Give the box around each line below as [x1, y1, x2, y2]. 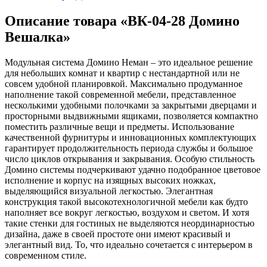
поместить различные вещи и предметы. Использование [5, 122, 234, 132]
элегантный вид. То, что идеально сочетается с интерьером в [5, 240, 253, 250]
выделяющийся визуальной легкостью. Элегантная [5, 186, 213, 197]
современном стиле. [5, 250, 86, 261]
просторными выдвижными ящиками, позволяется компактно [5, 111, 258, 122]
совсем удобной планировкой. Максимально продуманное [5, 79, 243, 89]
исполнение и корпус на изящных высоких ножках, [5, 175, 216, 186]
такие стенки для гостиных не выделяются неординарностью [5, 218, 254, 229]
